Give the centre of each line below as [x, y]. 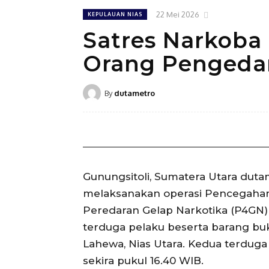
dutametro [134, 93]
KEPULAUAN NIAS [115, 14]
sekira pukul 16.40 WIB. [143, 261]
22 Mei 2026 [178, 14]
